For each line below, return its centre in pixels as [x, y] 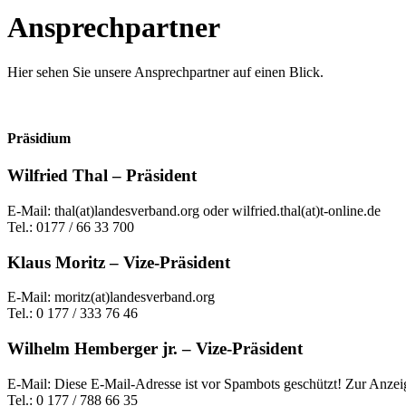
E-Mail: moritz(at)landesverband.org [111, 297]
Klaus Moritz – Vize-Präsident [119, 262]
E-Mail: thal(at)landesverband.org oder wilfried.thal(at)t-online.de [194, 211]
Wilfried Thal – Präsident [102, 176]
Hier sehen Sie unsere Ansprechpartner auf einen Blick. [165, 72]
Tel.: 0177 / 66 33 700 [71, 227]
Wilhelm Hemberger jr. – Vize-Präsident [155, 349]
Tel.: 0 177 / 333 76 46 [72, 314]
